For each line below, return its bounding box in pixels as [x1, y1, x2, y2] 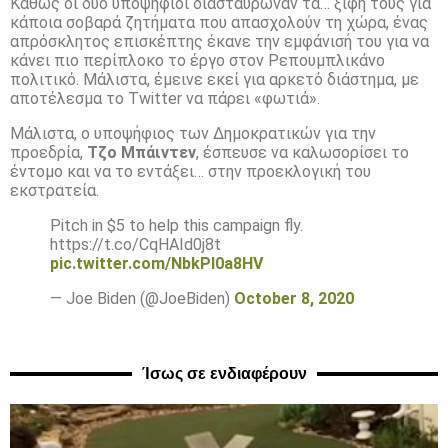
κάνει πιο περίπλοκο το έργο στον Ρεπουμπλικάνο [10, 50, 385, 70]
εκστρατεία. [10, 180, 99, 200]
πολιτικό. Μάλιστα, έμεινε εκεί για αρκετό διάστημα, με [10, 69, 419, 89]
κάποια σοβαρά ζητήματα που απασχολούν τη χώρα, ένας [10, 12, 428, 32]
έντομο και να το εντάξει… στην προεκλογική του [10, 161, 371, 181]
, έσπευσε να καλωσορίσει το [196, 142, 409, 162]
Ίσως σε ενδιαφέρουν [141, 364, 307, 382]
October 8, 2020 [234, 288, 354, 308]
